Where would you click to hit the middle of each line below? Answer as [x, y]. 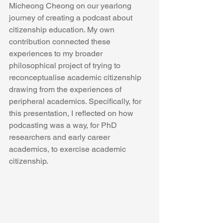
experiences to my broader [57, 54]
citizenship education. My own [63, 30]
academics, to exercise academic [68, 149]
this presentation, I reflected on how [72, 113]
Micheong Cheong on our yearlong [71, 6]
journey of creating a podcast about [72, 18]
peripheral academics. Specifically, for [76, 101]
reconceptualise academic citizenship [76, 77]
